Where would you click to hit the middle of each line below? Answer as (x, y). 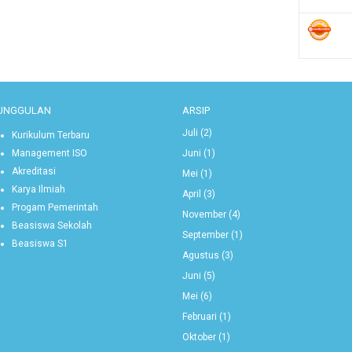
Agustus (200, 255)
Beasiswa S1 (40, 243)
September (205, 235)
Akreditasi (34, 171)
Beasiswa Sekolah (52, 225)
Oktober (199, 337)
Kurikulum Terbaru (51, 135)
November (204, 214)
